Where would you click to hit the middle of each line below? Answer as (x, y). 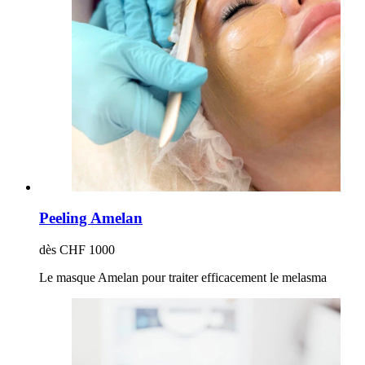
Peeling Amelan (91, 218)
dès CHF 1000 (77, 250)
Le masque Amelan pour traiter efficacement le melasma (183, 278)
